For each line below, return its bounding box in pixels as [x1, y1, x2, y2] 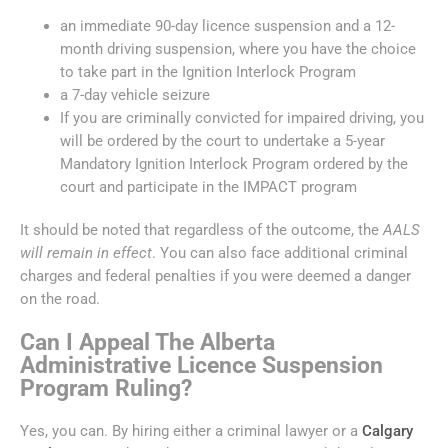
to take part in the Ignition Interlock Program [60, 62, 360, 81]
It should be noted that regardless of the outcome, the [20, 220, 383, 239]
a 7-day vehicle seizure [60, 85, 210, 104]
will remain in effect [20, 243, 152, 262]
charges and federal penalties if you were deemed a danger [20, 266, 411, 285]
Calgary [362, 421, 413, 440]
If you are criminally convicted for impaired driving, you [60, 108, 424, 127]
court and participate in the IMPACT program [60, 177, 361, 196]
